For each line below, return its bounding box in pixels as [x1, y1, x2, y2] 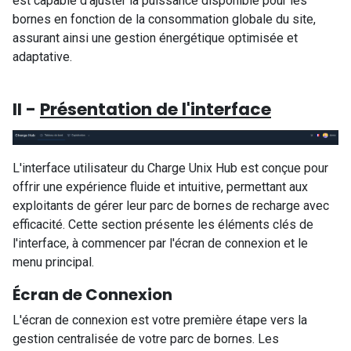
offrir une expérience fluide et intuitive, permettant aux [13, 179, 308, 194]
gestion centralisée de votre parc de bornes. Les [13, 331, 279, 346]
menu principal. [13, 254, 94, 270]
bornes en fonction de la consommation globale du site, [13, 11, 316, 27]
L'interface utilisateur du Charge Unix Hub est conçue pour [13, 160, 328, 175]
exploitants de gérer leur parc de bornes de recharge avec [13, 197, 329, 213]
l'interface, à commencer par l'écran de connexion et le [13, 235, 308, 251]
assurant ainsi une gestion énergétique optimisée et [13, 30, 298, 45]
